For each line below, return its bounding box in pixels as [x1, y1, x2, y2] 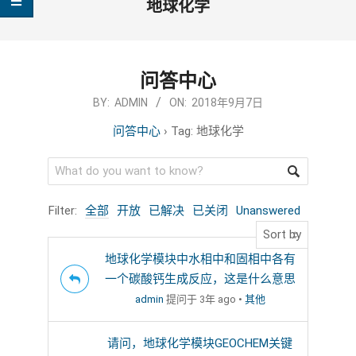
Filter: [48, 203, 77, 218]
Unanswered [235, 203, 300, 218]
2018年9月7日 [192, 95, 263, 109]
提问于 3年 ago [163, 292, 236, 305]
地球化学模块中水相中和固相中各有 [104, 251, 296, 266]
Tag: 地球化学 [170, 123, 244, 138]
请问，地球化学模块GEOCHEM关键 [107, 335, 292, 350]
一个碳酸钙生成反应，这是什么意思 [104, 271, 296, 286]
